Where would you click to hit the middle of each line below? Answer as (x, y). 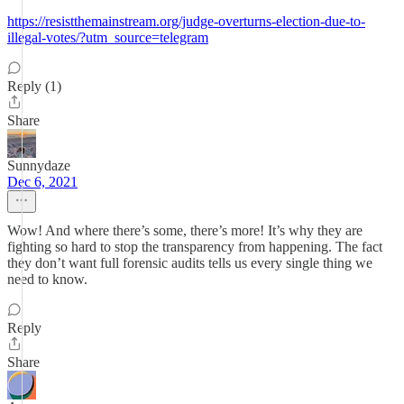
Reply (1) (34, 86)
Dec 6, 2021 (42, 182)
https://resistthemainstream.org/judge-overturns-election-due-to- (186, 21)
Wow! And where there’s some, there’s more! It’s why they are (185, 230)
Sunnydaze (39, 165)
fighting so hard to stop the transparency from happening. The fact (195, 247)
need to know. (47, 279)
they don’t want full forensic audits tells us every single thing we (190, 263)
